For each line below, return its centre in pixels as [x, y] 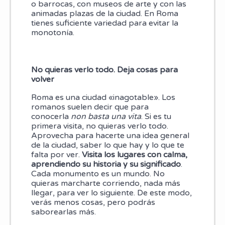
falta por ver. [56, 155]
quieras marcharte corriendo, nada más [105, 184]
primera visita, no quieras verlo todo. [99, 126]
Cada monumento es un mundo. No [98, 174]
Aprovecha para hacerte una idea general [110, 136]
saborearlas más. [63, 212]
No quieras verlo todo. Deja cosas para [104, 70]
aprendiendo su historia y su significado [106, 164]
